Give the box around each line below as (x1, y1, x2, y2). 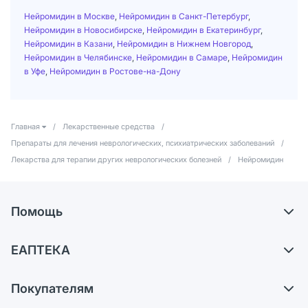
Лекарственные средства (63, 121, 155, 131)
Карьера (22, 289, 61, 301)
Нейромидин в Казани (24, 38, 113, 49)
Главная (11, 121, 40, 131)
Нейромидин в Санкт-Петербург (119, 10, 248, 21)
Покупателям (11, 280, 93, 296)
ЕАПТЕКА (11, 242, 70, 257)
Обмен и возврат (22, 250, 102, 263)
